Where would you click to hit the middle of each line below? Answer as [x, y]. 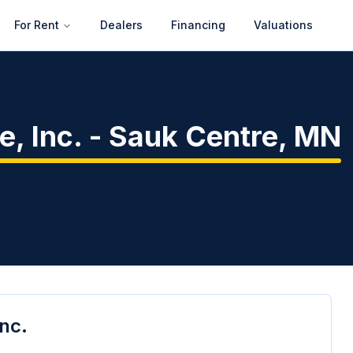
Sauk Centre [193, 136]
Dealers [121, 25]
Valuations [283, 25]
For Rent [37, 25]
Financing [198, 25]
